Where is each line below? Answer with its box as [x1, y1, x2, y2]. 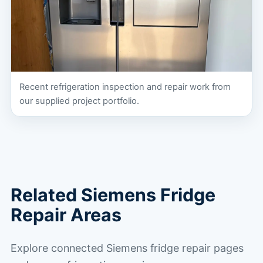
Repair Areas [10, 204, 122, 226]
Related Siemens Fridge [10, 184, 215, 206]
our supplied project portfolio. [19, 96, 139, 107]
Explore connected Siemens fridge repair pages [10, 242, 244, 255]
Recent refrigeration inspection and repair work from [19, 82, 231, 93]
